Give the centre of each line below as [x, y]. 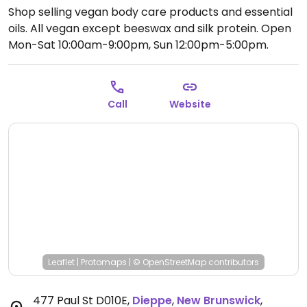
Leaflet [61, 262]
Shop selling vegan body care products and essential [150, 12]
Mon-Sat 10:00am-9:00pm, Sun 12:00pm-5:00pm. [138, 45]
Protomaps [104, 262]
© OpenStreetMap [170, 262]
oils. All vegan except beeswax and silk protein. [135, 28]
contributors [233, 262]
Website [190, 104]
